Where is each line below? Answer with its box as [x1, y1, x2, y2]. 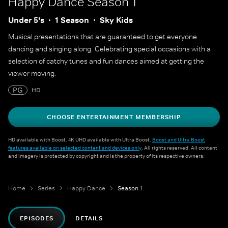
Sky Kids [100, 15, 133, 25]
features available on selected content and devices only [8, 144, 141, 151]
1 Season [55, 15, 89, 25]
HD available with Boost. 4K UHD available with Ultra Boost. [8, 136, 152, 143]
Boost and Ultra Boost [152, 136, 205, 143]
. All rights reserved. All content [141, 144, 217, 151]
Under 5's [8, 15, 44, 25]
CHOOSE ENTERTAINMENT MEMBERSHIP [47, 113, 181, 121]
